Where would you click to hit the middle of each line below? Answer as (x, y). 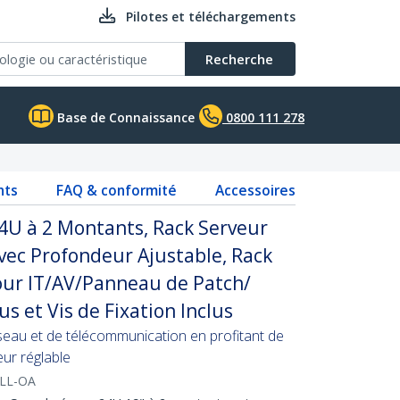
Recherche (239, 59)
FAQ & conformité (116, 190)
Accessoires (255, 190)
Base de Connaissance (124, 117)
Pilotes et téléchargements (211, 17)
